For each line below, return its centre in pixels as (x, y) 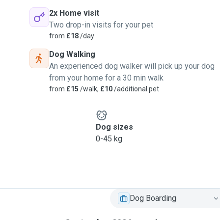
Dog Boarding (153, 198)
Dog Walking (72, 54)
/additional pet (136, 89)
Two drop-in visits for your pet (101, 25)
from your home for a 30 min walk (106, 78)
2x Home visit (74, 13)
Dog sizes (114, 127)
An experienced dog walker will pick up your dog (132, 66)
